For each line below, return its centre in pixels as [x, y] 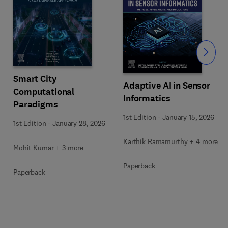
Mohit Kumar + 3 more [49, 148]
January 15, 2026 [188, 117]
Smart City [35, 79]
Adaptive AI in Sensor [167, 85]
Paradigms [36, 104]
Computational [44, 92]
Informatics [147, 98]
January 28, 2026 [79, 123]
